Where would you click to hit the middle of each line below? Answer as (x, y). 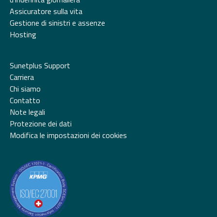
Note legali (27, 112)
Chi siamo (25, 88)
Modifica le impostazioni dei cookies (68, 135)
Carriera (22, 77)
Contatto (25, 100)
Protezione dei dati (41, 123)
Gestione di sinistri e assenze (57, 23)
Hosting (23, 34)
